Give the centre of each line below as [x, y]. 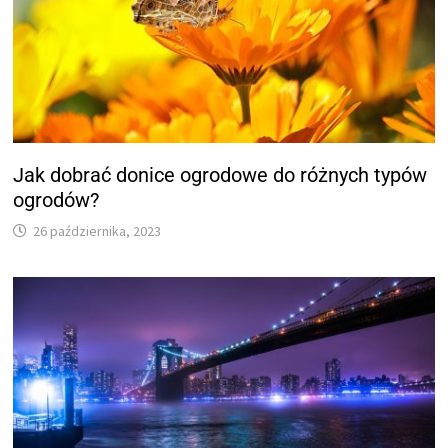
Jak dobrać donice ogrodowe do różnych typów [220, 174]
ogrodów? [56, 199]
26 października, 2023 [97, 230]
